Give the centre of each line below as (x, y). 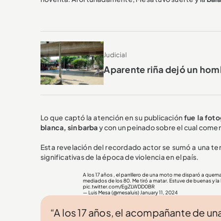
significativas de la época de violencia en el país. (120, 157)
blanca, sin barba (70, 128)
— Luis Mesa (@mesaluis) (111, 193)
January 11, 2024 (159, 193)
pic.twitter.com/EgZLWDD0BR (118, 187)
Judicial (115, 55)
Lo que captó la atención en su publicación (112, 118)
